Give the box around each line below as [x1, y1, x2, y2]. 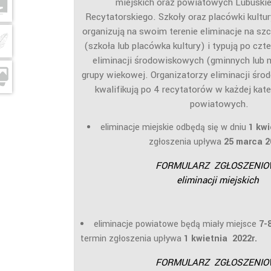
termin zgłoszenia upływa [80, 232, 181, 245]
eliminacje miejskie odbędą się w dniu [100, 120, 246, 134]
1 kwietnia [181, 232, 230, 245]
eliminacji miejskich [177, 173, 261, 187]
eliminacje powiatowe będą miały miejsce [94, 217, 259, 230]
